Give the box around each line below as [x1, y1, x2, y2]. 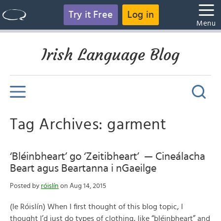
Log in [127, 10, 154, 20]
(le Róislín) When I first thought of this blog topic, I [10, 203, 183, 211]
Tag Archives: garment [10, 116, 167, 132]
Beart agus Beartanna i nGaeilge [10, 163, 156, 174]
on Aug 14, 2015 [59, 183, 106, 189]
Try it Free [68, 10, 113, 20]
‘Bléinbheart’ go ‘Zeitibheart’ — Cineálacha [10, 151, 205, 162]
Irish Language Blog [41, 45, 180, 65]
